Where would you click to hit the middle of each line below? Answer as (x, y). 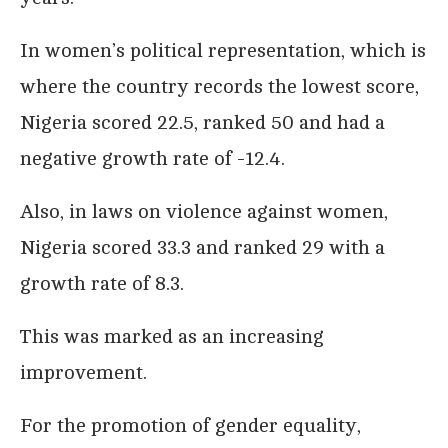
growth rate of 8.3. (102, 284)
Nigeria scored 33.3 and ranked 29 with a (202, 248)
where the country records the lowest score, (219, 87)
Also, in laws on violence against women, (204, 212)
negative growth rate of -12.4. (152, 159)
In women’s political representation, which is (223, 51)
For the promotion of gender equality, (190, 426)
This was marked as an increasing (172, 337)
